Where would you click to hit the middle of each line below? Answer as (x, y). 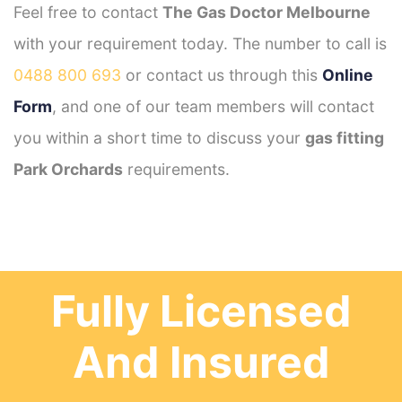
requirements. (176, 169)
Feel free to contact (88, 12)
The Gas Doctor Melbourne (267, 12)
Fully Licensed (201, 310)
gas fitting (345, 137)
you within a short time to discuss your (159, 137)
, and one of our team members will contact (213, 106)
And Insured (201, 362)
